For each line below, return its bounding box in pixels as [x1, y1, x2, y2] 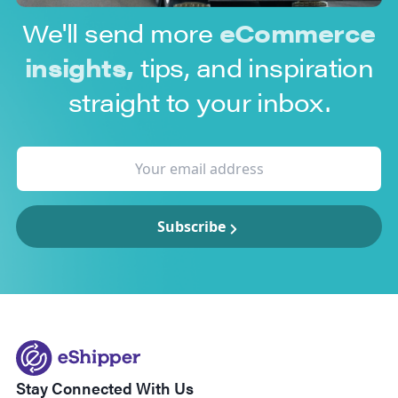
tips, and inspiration [133, 49, 374, 85]
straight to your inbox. [68, 84, 330, 120]
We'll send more [22, 14, 213, 51]
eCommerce [212, 14, 376, 51]
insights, [24, 49, 134, 85]
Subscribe [156, 217, 226, 237]
